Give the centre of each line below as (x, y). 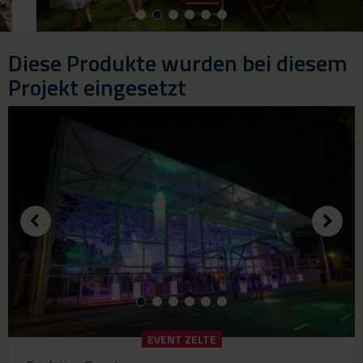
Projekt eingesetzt (97, 87)
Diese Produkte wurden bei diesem (178, 62)
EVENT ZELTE (181, 339)
